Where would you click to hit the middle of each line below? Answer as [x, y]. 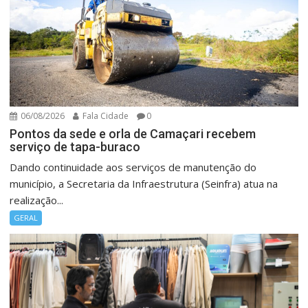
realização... [37, 200]
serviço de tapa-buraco [75, 146]
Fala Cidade [105, 115]
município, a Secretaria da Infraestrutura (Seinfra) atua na [144, 183]
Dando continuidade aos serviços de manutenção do [133, 167]
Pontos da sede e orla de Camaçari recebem [133, 133]
